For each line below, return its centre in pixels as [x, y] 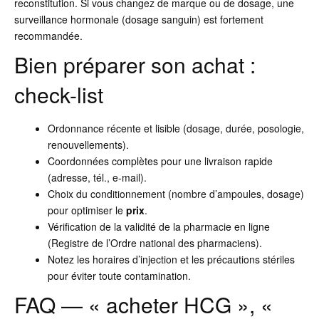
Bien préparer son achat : [135, 65]
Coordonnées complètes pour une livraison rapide [160, 161]
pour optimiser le [87, 210]
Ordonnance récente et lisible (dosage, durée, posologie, [176, 129]
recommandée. [48, 36]
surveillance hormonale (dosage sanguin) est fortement [139, 20]
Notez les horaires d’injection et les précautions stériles [171, 260]
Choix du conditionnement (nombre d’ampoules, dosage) [176, 194]
